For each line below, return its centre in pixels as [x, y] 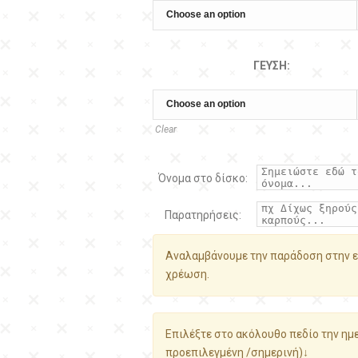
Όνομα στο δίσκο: [203, 178]
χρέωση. [187, 274]
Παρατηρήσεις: [203, 215]
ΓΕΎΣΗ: [271, 66]
